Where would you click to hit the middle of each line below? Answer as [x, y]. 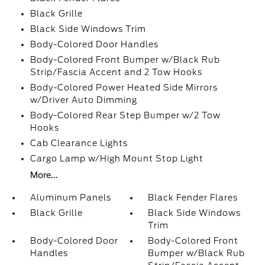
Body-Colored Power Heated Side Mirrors [124, 88]
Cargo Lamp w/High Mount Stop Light [117, 159]
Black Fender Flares [193, 198]
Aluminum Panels [70, 198]
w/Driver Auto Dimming [83, 100]
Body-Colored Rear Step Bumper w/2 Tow [125, 115]
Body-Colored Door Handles [94, 44]
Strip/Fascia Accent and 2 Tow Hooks [116, 72]
